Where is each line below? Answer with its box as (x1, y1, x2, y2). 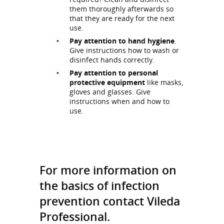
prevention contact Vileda (39, 192, 180, 209)
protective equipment (69, 77, 145, 87)
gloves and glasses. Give (69, 86, 150, 96)
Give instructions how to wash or (69, 45, 179, 55)
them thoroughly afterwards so (69, 3, 173, 13)
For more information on (39, 161, 176, 178)
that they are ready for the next (69, 13, 174, 23)
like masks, (145, 77, 183, 87)
